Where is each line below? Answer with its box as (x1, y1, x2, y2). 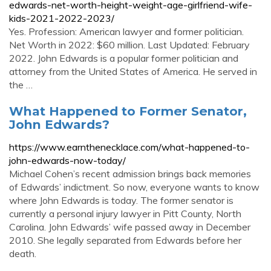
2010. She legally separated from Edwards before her (9, 234, 241, 246)
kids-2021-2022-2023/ (9, 12, 114, 24)
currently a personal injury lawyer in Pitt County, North (9, 207, 241, 220)
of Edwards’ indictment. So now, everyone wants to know (9, 181, 260, 193)
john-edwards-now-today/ (9, 154, 126, 166)
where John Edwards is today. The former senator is (9, 194, 233, 206)
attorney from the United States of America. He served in (9, 65, 257, 77)
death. (9, 247, 36, 260)
